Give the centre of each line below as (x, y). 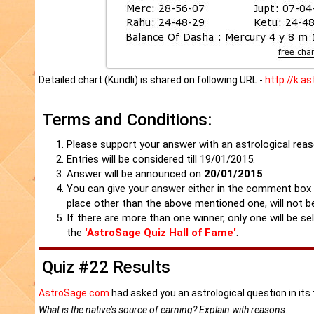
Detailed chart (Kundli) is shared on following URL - (152, 80)
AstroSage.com (74, 293)
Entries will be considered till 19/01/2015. (161, 159)
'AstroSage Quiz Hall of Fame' (161, 233)
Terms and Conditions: (127, 120)
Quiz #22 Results (106, 267)
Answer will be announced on (135, 174)
